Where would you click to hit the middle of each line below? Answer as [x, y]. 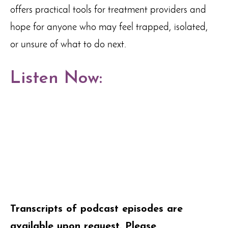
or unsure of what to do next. [68, 45]
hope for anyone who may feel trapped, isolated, [109, 27]
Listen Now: [56, 78]
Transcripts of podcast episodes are [96, 209]
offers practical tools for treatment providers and [108, 10]
